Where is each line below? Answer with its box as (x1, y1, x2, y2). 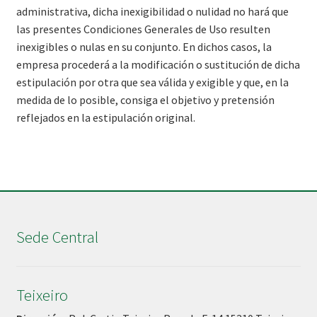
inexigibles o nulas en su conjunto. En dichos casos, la (16, 39, 272, 54)
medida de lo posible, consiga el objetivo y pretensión (16, 92, 275, 107)
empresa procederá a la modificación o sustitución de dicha (16, 57, 300, 71)
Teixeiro (16, 285, 68, 306)
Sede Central (16, 227, 98, 248)
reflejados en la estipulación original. (16, 110, 195, 125)
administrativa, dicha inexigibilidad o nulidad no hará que (16, 4, 289, 18)
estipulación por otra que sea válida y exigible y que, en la (16, 74, 289, 89)
